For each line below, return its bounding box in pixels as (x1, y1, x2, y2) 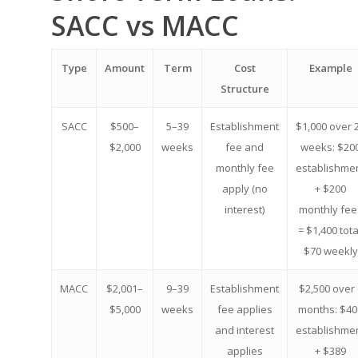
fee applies (217, 302, 272, 316)
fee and (225, 140, 264, 154)
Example (308, 61, 352, 75)
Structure (220, 82, 269, 96)
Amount (105, 61, 145, 75)
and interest (215, 323, 274, 337)
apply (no (221, 181, 268, 196)
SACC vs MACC (51, 7, 239, 44)
